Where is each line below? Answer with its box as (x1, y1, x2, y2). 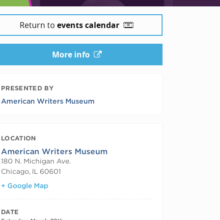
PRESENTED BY (1, 84, 54, 92)
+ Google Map (1, 181, 48, 190)
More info (52, 49, 90, 60)
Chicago (1, 167, 29, 175)
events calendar (57, 19, 119, 30)
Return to (20, 19, 57, 30)
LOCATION (1, 134, 36, 142)
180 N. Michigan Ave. (1, 157, 71, 165)
